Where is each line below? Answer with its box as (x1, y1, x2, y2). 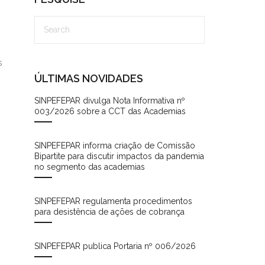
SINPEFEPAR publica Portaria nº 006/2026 (34, 241, 196, 251)
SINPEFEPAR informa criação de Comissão (34, 140, 196, 150)
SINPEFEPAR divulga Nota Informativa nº (34, 95, 186, 105)
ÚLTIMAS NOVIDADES (34, 72, 144, 85)
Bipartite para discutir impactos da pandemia (34, 151, 205, 161)
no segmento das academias (34, 161, 146, 172)
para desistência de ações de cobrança (34, 206, 185, 216)
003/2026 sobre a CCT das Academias (34, 106, 186, 116)
